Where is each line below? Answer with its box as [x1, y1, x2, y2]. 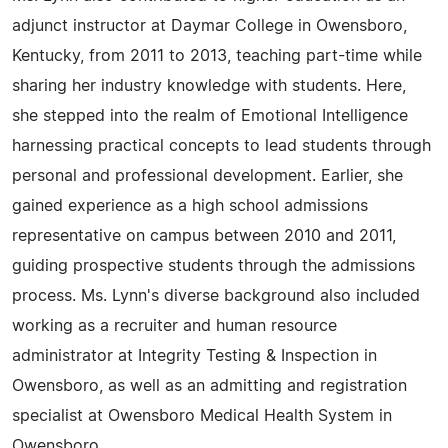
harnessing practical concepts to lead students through [12, 138, 431, 154]
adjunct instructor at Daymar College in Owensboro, [12, 18, 407, 34]
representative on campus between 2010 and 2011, [12, 228, 396, 244]
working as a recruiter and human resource [12, 318, 337, 334]
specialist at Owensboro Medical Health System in [12, 408, 392, 424]
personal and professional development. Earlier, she [12, 168, 403, 184]
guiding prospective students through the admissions [12, 258, 415, 274]
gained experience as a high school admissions [12, 198, 368, 214]
